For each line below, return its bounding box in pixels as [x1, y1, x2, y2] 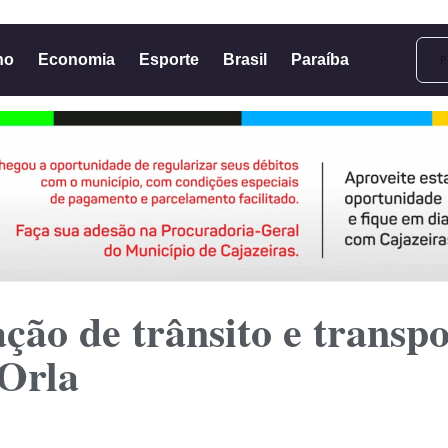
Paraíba [290, 51, 349, 68]
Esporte [138, 51, 199, 68]
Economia [37, 51, 115, 68]
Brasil [222, 51, 267, 68]
